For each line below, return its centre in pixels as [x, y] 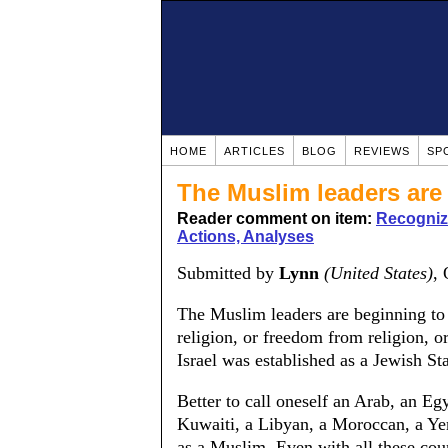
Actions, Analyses [245, 236]
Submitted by [228, 273]
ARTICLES [254, 151]
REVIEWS [382, 151]
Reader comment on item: [276, 218]
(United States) [378, 273]
